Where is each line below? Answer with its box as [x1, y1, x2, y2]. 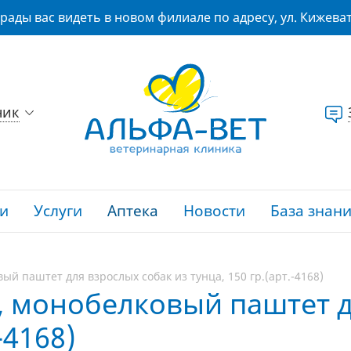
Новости [183, 201, 245, 221]
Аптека [107, 201, 158, 221]
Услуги [34, 201, 82, 221]
